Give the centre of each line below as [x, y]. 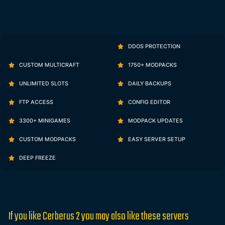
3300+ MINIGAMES [44, 121]
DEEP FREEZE [37, 158]
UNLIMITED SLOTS [43, 84]
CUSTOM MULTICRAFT [49, 65]
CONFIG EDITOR [149, 102]
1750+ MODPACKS [152, 65]
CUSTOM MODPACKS [47, 140]
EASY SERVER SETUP [156, 140]
